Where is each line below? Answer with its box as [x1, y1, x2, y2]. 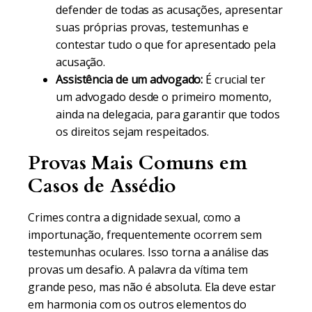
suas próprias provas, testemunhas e [56, 19, 249, 35]
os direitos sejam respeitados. [56, 124, 209, 139]
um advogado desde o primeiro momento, [56, 89, 272, 104]
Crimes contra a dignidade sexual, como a [28, 210, 240, 225]
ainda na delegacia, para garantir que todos [56, 107, 280, 122]
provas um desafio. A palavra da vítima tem [28, 262, 248, 277]
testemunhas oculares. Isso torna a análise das [28, 244, 270, 260]
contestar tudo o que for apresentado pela [56, 37, 276, 52]
